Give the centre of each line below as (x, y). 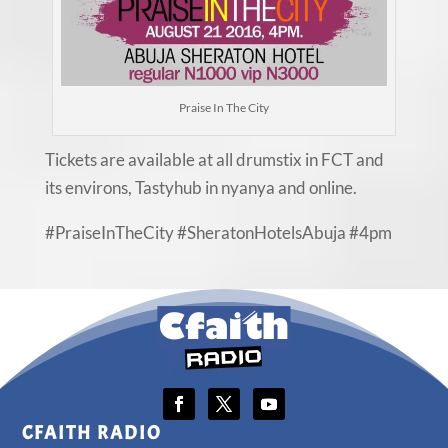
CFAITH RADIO (92, 433)
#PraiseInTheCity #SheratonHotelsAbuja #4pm (218, 233)
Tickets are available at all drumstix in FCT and (214, 160)
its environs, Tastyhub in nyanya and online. (200, 188)
